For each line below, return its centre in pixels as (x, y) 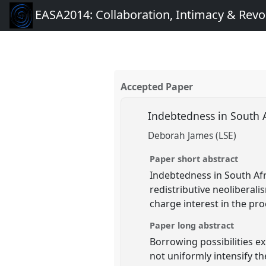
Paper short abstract (194, 159)
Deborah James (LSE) (192, 136)
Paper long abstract (192, 225)
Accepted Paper (157, 87)
